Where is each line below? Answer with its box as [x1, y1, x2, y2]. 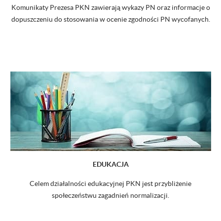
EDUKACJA [92, 160, 129, 168]
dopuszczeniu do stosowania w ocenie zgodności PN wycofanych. [11, 15, 210, 23]
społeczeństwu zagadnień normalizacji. [52, 191, 169, 199]
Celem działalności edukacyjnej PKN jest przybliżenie [30, 179, 191, 187]
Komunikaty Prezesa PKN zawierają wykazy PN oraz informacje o [11, 3, 210, 11]
